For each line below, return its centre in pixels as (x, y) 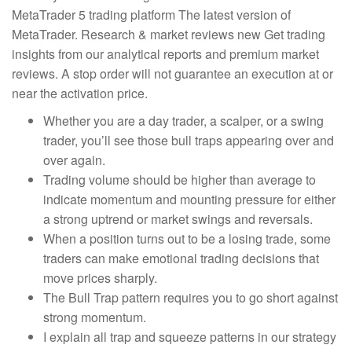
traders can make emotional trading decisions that (181, 258)
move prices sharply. (100, 278)
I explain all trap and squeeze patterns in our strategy (190, 337)
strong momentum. (95, 317)
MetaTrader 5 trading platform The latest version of (151, 15)
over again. (74, 160)
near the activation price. (80, 93)
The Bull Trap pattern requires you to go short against (191, 297)
